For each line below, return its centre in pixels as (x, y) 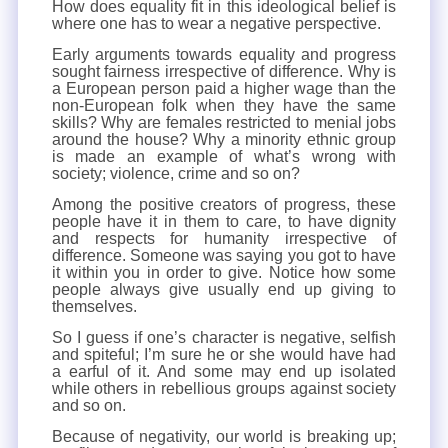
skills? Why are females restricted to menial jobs (224, 122)
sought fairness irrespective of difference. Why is (224, 71)
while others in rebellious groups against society (224, 388)
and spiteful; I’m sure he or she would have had (224, 354)
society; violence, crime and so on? (175, 173)
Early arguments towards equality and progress (224, 54)
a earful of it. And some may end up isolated (224, 371)
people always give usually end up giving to (224, 289)
